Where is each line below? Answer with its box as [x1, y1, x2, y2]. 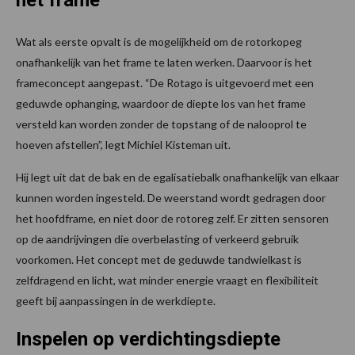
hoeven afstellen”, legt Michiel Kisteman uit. [16, 138, 231, 152]
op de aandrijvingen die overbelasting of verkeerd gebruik [16, 232, 299, 246]
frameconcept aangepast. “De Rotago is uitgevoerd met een [16, 76, 314, 90]
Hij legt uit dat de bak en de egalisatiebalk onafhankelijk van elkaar [16, 170, 339, 185]
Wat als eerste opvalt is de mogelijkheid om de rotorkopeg [16, 35, 302, 49]
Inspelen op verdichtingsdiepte [16, 328, 281, 351]
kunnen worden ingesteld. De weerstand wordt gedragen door [16, 191, 326, 205]
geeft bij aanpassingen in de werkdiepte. [16, 294, 216, 308]
